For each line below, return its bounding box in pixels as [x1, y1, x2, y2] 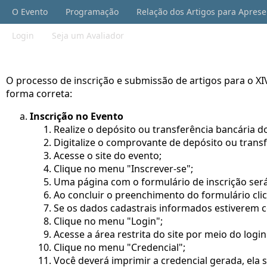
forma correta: [6, 87, 72, 101]
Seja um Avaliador [52, 30, 124, 41]
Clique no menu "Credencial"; [54, 241, 185, 254]
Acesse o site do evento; [54, 149, 162, 163]
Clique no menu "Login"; [54, 215, 163, 228]
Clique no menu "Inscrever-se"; [54, 162, 193, 176]
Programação [66, 6, 119, 17]
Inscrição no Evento [30, 110, 123, 123]
